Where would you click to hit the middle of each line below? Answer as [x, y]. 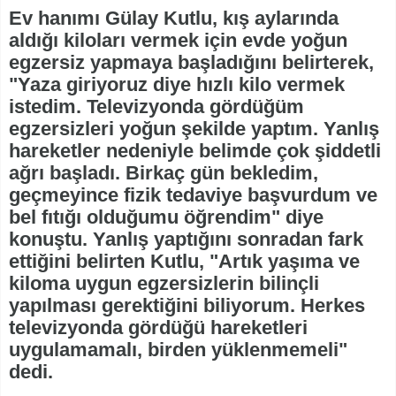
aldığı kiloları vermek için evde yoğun [178, 41]
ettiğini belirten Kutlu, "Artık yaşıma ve [184, 262]
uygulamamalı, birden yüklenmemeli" [178, 350]
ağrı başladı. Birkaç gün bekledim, [164, 173]
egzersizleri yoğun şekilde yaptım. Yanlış [194, 129]
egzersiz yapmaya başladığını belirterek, [191, 63]
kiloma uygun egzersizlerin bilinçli [164, 284]
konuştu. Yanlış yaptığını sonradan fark [186, 240]
